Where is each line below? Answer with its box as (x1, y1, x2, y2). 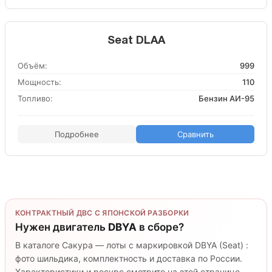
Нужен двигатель (15, 221, 108, 233)
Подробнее (55, 129, 99, 139)
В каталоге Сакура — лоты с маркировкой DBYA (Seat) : (15, 240, 248, 250)
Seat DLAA (107, 36, 165, 46)
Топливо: (18, 93, 53, 103)
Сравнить (177, 129, 214, 139)
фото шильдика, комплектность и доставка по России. (15, 253, 242, 263)
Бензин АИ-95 (199, 93, 254, 103)
